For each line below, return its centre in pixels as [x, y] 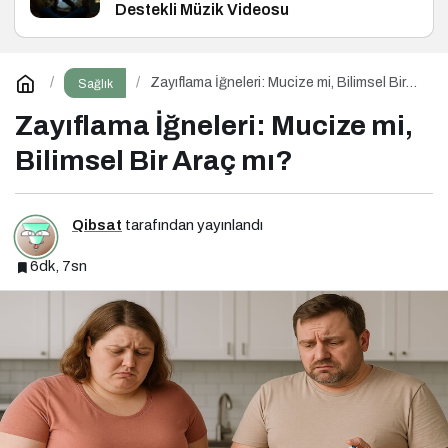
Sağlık [95, 83]
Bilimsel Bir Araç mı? [154, 160]
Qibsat [97, 225]
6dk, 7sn [58, 266]
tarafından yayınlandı [192, 225]
